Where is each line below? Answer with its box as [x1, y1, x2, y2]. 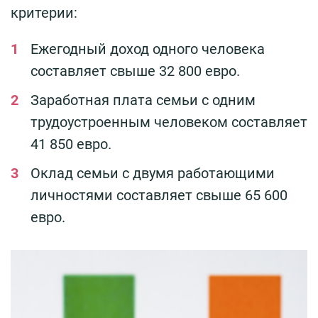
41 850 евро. [31, 136, 111, 153]
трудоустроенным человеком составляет [31, 114, 307, 131]
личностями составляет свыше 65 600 [31, 187, 287, 204]
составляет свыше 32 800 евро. [31, 62, 240, 80]
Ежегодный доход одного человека [31, 40, 265, 58]
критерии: [11, 4, 77, 22]
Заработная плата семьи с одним [31, 92, 256, 109]
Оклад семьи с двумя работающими [31, 165, 275, 182]
